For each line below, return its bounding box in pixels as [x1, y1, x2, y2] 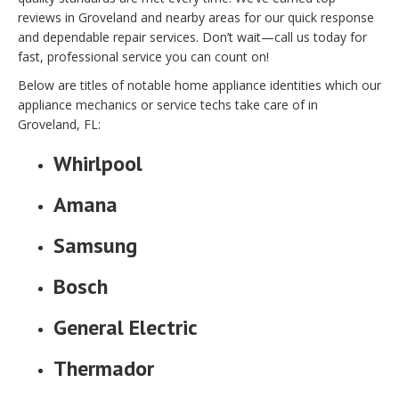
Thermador [53, 354, 154, 383]
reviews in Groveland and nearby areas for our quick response [18, 9, 374, 27]
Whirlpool [53, 150, 142, 178]
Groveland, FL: [18, 116, 101, 134]
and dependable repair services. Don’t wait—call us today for [18, 28, 367, 46]
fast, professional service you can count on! [18, 48, 269, 66]
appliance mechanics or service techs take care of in [18, 96, 318, 114]
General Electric [53, 313, 198, 342]
